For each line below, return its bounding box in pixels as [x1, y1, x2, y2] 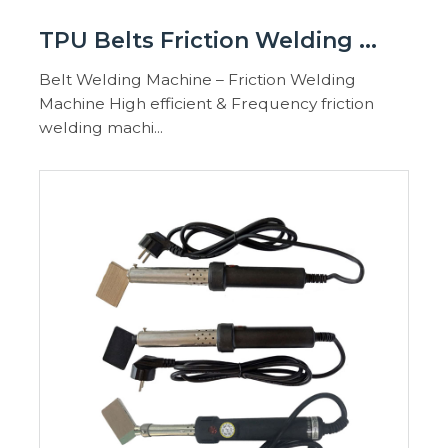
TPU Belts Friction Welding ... [39, 26, 377, 54]
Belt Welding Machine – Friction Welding [39, 69, 356, 89]
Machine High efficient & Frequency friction [39, 93, 374, 113]
